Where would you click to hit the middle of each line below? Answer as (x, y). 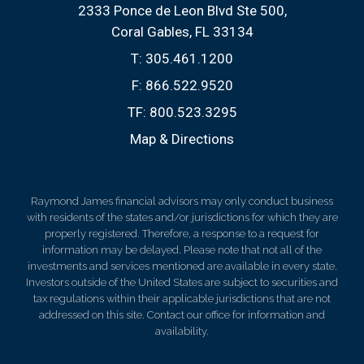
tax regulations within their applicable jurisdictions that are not (182, 299)
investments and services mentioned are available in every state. (182, 266)
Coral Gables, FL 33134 (182, 32)
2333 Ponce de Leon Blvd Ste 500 (181, 11)
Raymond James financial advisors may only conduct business (182, 201)
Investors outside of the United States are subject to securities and (182, 282)
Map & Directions (182, 139)
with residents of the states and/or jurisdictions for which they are (182, 217)
